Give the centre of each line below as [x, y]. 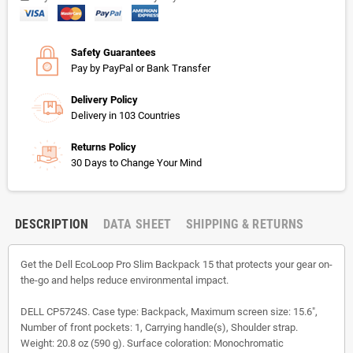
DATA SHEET [137, 224]
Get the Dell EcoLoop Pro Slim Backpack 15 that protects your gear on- [176, 264]
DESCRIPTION [52, 224]
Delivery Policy [104, 99]
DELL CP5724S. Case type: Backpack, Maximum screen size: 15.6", [169, 311]
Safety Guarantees [113, 52]
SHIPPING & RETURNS [245, 224]
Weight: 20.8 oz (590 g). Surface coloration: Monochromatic [152, 343]
